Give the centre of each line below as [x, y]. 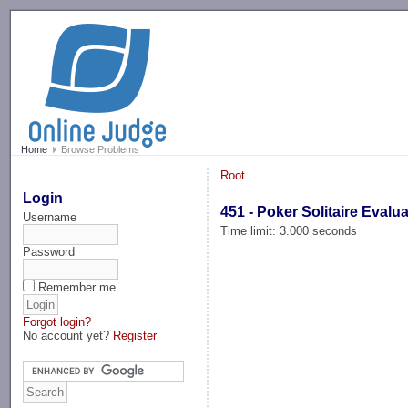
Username [50, 217]
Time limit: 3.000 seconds [289, 230]
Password [49, 251]
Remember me [77, 287]
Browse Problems [98, 150]
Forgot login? [57, 321]
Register [135, 335]
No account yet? [68, 335]
